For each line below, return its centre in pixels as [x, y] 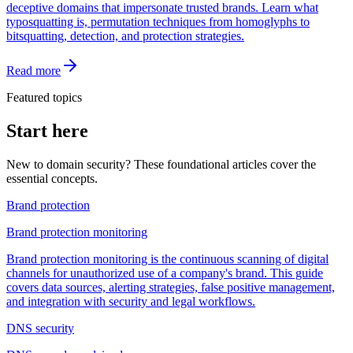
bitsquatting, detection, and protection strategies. [125, 35]
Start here [47, 130]
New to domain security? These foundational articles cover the [161, 164]
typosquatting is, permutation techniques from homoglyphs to [158, 21]
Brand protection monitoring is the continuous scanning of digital [167, 258]
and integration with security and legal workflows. [131, 301]
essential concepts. [52, 178]
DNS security [40, 328]
